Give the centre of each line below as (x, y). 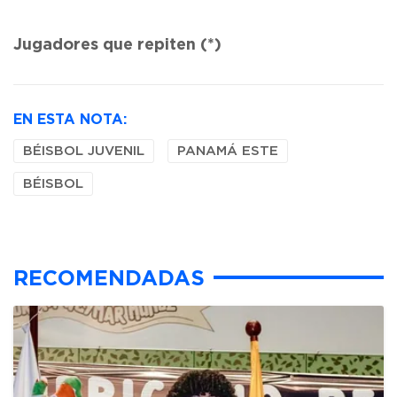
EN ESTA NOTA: (70, 119)
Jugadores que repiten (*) (117, 43)
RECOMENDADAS (109, 277)
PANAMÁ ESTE (228, 151)
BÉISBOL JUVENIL (84, 151)
